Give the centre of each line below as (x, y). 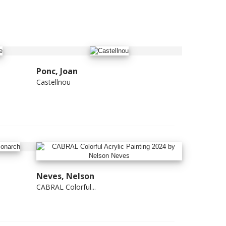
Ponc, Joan (57, 71)
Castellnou (54, 82)
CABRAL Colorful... (66, 187)
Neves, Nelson (66, 176)
